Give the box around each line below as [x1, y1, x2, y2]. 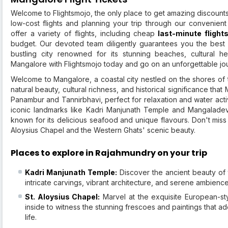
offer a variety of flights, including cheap [11, 29, 155, 38]
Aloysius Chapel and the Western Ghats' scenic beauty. [11, 126, 197, 135]
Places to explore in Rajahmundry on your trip [11, 147, 207, 159]
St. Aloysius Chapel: [25, 192, 100, 202]
